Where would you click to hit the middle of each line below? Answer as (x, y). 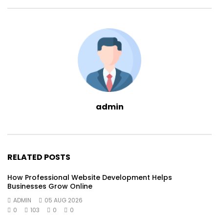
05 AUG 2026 (64, 200)
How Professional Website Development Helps (90, 177)
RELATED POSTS (39, 157)
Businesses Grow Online (50, 186)
